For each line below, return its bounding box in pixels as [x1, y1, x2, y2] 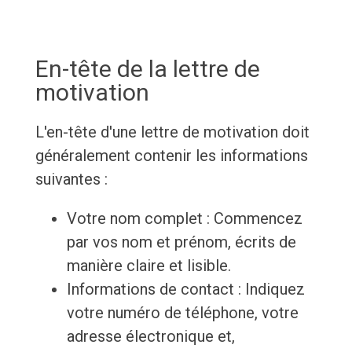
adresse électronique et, [66, 327, 235, 346]
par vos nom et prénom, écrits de [66, 233, 296, 252]
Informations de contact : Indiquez [66, 280, 305, 299]
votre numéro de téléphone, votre [66, 303, 299, 323]
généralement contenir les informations [35, 146, 308, 166]
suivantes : [35, 170, 108, 189]
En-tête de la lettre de [35, 55, 260, 83]
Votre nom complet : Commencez [66, 209, 302, 229]
